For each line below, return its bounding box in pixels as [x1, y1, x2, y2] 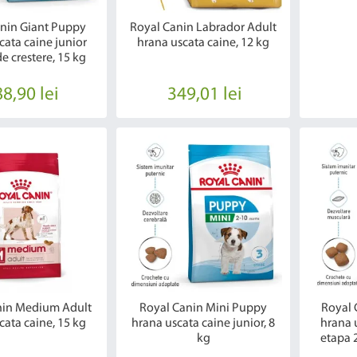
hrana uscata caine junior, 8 [131, 316, 276, 330]
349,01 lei [167, 84, 242, 104]
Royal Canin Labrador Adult [130, 21, 277, 34]
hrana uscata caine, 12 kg [137, 36, 270, 49]
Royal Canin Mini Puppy [139, 301, 268, 315]
